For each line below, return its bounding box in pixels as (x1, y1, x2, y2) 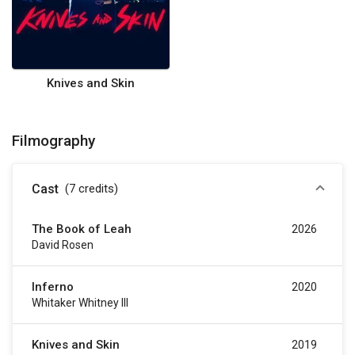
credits (78, 181, 114, 197)
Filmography (12, 132, 95, 151)
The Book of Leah (32, 222, 132, 237)
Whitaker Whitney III (32, 296, 128, 310)
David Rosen (32, 239, 94, 252)
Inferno (32, 280, 74, 295)
